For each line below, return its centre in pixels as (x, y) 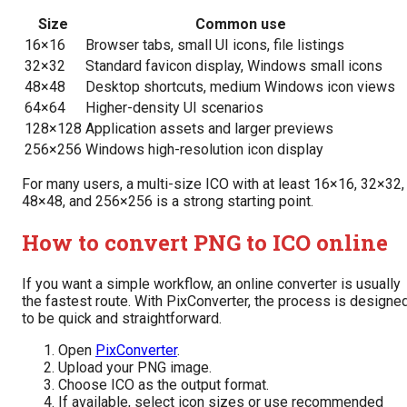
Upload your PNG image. (135, 367)
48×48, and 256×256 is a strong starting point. (168, 201)
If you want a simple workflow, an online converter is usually (211, 283)
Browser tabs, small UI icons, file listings (215, 45)
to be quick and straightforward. (122, 318)
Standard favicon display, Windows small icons (234, 65)
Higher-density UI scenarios (174, 107)
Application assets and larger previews (209, 128)
